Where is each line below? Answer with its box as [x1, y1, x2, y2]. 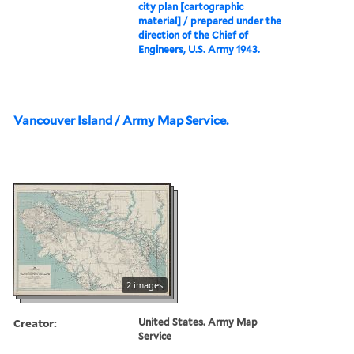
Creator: [13, 314, 57, 330]
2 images [126, 278, 163, 291]
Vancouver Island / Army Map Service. [13, 113, 228, 128]
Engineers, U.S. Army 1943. [138, 43, 261, 55]
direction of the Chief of [138, 28, 249, 41]
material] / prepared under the [138, 14, 282, 27]
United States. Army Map [138, 315, 258, 328]
